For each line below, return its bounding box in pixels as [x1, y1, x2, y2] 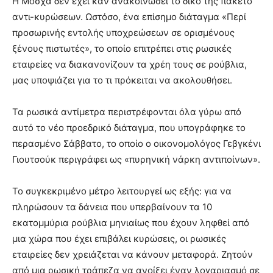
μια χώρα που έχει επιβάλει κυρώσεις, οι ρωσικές [12, 233, 226, 244]
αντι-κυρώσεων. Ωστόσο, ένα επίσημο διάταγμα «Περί [12, 11, 246, 23]
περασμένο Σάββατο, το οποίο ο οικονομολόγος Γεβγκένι [12, 138, 261, 149]
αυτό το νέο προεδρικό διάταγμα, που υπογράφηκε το [12, 122, 246, 133]
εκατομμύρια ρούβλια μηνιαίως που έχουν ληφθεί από [12, 217, 249, 229]
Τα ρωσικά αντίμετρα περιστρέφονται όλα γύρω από [12, 106, 241, 118]
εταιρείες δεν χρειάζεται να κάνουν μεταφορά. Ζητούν [12, 249, 253, 260]
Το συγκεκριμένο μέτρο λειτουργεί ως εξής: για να [12, 185, 232, 197]
